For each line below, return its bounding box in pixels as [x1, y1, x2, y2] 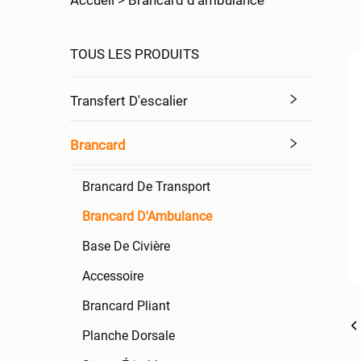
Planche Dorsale [82, 328, 175, 343]
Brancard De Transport [82, 179, 210, 194]
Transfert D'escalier [70, 93, 188, 109]
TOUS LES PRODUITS [70, 46, 199, 62]
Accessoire [82, 268, 143, 284]
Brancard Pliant [82, 298, 170, 313]
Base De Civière [82, 239, 170, 254]
